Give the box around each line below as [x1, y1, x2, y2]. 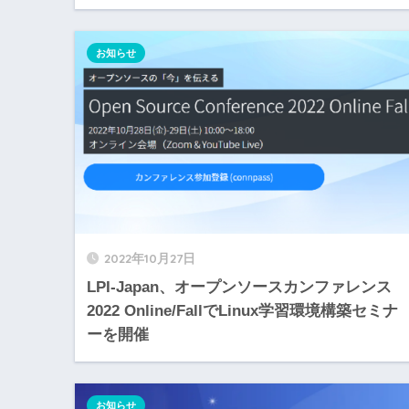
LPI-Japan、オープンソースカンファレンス [87, 278, 392, 296]
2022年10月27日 [104, 249, 195, 266]
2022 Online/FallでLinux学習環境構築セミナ [87, 301, 398, 320]
